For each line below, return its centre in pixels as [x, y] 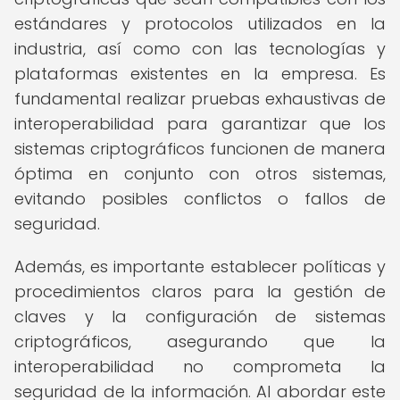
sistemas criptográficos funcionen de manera [200, 149]
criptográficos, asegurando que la [200, 342]
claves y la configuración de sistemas [200, 317]
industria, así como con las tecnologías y [200, 49]
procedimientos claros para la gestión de [200, 292]
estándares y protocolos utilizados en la [200, 24]
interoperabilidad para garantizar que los [200, 124]
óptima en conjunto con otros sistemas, [200, 174]
